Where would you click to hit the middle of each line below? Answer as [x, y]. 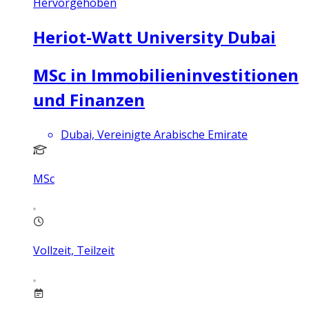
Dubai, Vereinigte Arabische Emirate [154, 135]
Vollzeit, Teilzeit [74, 251]
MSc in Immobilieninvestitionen [166, 75]
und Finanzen [89, 100]
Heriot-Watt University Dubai [154, 37]
